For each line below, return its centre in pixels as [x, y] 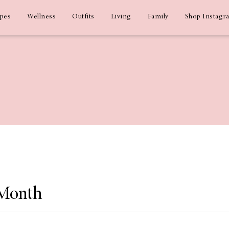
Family [158, 17]
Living [121, 17]
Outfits [83, 17]
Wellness [41, 17]
